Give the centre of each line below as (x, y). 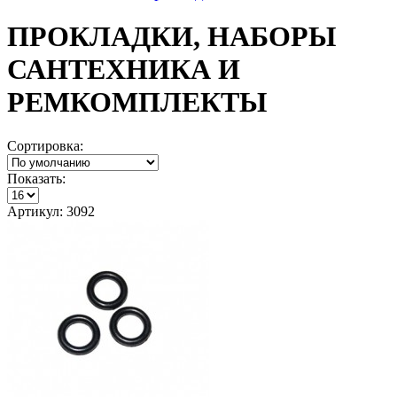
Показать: (36, 178)
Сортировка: (45, 145)
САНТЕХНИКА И (124, 70)
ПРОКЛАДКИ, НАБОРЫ (171, 37)
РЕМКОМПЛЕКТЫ (137, 102)
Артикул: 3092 (51, 211)
